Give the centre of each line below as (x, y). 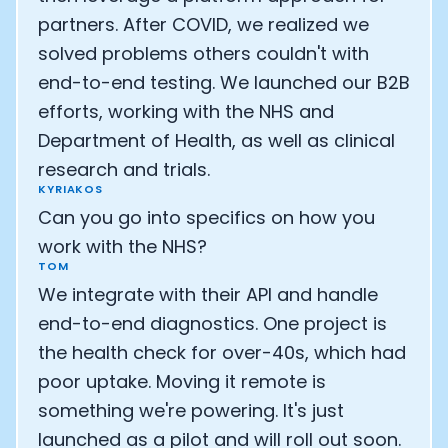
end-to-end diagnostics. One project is (212, 323)
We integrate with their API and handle (208, 294)
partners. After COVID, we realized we (203, 24)
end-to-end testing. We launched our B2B (224, 82)
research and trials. (124, 169)
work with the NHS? (122, 246)
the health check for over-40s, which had (222, 352)
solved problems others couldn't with (203, 53)
